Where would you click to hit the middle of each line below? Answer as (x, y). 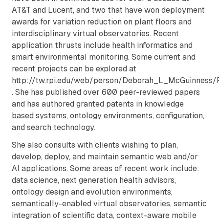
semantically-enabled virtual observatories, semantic (109, 204)
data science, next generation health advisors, (94, 180)
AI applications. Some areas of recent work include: (106, 169)
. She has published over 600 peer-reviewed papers (106, 92)
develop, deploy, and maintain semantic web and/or (105, 157)
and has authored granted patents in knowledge (98, 104)
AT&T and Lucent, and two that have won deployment (108, 10)
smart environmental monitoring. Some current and (104, 57)
